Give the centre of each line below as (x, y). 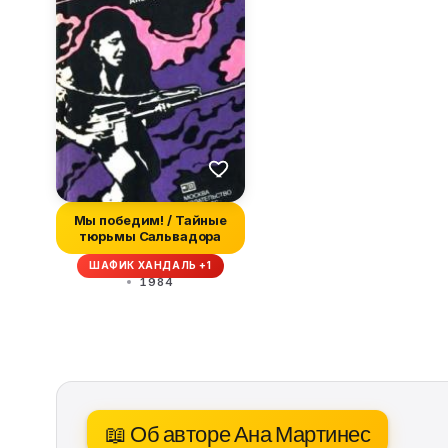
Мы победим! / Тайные (150, 219)
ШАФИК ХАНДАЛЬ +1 (150, 265)
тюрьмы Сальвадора (150, 235)
